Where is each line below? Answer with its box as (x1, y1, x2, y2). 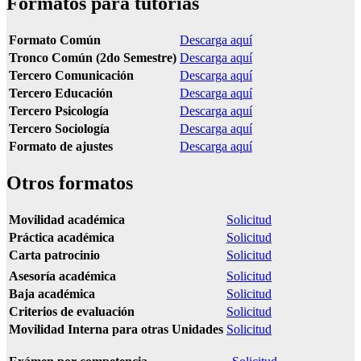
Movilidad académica (9, 212, 125, 226)
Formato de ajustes (9, 139, 113, 153)
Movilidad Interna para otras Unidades (9, 322, 223, 336)
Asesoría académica (9, 268, 116, 283)
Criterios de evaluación (9, 304, 135, 318)
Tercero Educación (9, 85, 113, 100)
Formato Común (9, 32, 101, 47)
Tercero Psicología (9, 103, 109, 118)
